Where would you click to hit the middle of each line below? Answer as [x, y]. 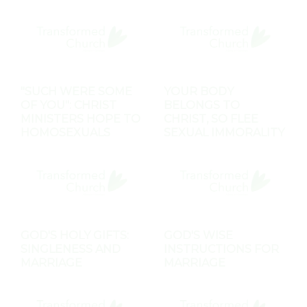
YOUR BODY [199, 92]
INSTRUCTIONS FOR [221, 249]
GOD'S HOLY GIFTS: [75, 235]
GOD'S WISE [198, 235]
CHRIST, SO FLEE [211, 119]
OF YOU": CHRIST [69, 106]
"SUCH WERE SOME [76, 92]
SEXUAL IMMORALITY [224, 133]
